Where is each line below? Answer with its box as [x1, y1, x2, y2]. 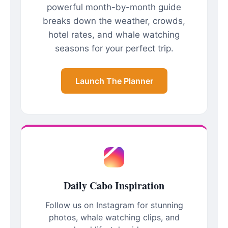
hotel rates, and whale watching [48, 29, 180, 40]
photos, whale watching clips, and [48, 212, 180, 223]
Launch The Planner [75, 76, 153, 87]
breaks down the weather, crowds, [43, 15, 185, 26]
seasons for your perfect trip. [54, 43, 174, 53]
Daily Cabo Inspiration [64, 178, 164, 193]
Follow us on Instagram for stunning [45, 200, 183, 211]
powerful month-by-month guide [47, 2, 181, 12]
